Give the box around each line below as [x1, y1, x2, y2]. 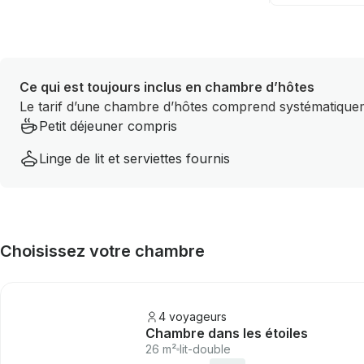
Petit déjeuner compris [39, 118, 177, 134]
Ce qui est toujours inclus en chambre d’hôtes [19, 79, 314, 95]
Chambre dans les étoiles [145, 325, 308, 341]
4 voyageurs [158, 310, 227, 323]
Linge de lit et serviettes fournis [39, 150, 230, 167]
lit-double [180, 342, 231, 356]
